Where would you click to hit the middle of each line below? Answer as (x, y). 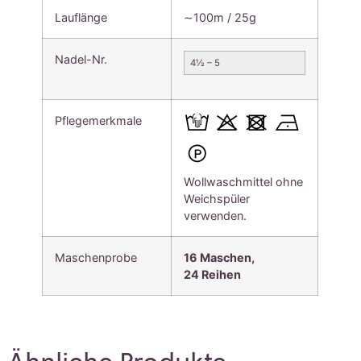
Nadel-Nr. (81, 59)
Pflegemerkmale (99, 120)
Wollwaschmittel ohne (244, 181)
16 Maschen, (220, 257)
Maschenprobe (96, 257)
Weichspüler (217, 198)
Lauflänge (81, 17)
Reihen (220, 274)
